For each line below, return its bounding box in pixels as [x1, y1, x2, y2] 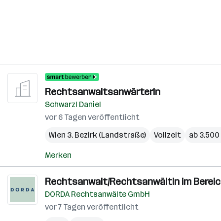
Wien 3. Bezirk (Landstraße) [49, 130, 146, 140]
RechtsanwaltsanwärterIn [45, 86, 160, 98]
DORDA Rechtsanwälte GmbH [45, 189, 150, 199]
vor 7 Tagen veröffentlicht [45, 202, 139, 212]
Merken [45, 150, 72, 160]
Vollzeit [154, 130, 181, 140]
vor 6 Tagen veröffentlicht [45, 112, 140, 122]
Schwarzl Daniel [45, 100, 101, 109]
